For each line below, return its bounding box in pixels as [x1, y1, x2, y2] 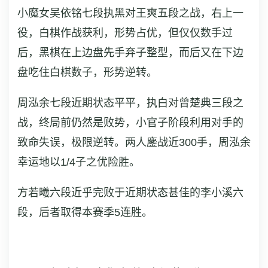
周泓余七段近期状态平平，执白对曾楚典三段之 [17, 96, 243, 109]
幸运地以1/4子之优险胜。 [17, 156, 140, 168]
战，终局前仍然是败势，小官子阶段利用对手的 [17, 116, 243, 129]
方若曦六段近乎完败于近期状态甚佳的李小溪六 [17, 186, 243, 199]
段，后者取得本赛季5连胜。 [17, 206, 153, 218]
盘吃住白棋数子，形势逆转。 [17, 66, 157, 78]
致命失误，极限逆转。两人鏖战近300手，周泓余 [17, 136, 251, 148]
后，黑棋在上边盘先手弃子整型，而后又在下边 [17, 46, 243, 59]
